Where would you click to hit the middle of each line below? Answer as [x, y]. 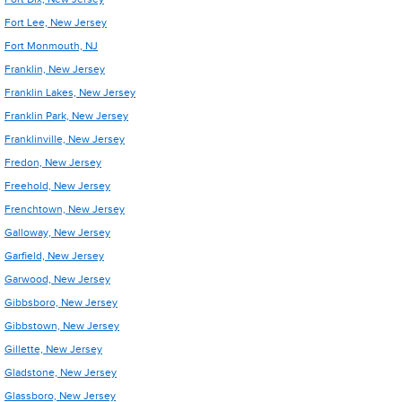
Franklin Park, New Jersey [66, 116]
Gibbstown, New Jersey [62, 326]
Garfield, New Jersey [54, 256]
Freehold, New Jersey [57, 186]
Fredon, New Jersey [53, 162]
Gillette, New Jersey [53, 349]
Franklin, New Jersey [55, 69]
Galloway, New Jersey [57, 232]
